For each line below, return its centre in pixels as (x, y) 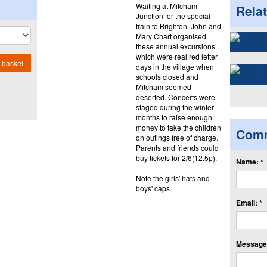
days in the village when (175, 66)
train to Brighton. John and (178, 26)
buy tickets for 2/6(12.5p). (176, 157)
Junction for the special (173, 15)
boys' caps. (153, 188)
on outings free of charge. (177, 137)
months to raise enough (174, 117)
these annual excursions (175, 46)
